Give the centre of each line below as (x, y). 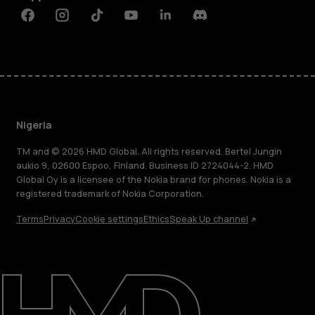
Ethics (156, 219)
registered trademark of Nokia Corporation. (110, 193)
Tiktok (107, 21)
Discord (214, 21)
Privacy (59, 219)
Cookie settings (109, 219)
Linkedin (181, 21)
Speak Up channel (208, 219)
